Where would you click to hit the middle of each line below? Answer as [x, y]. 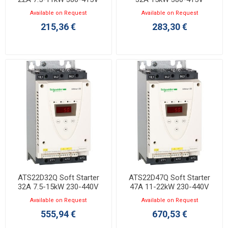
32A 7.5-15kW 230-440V [59, 187]
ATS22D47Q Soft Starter [170, 177]
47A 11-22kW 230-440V [170, 187]
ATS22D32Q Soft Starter [58, 177]
